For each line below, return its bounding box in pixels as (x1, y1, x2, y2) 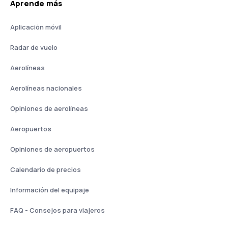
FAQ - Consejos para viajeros (10, 206, 105, 215)
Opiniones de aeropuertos (10, 145, 95, 154)
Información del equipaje (10, 185, 89, 194)
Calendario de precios (10, 165, 81, 174)
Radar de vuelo (10, 43, 58, 52)
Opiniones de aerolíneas (10, 104, 88, 113)
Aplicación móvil (10, 22, 62, 32)
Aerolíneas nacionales (10, 83, 82, 93)
